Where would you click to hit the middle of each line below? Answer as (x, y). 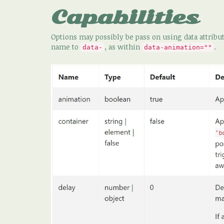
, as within (123, 47)
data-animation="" (178, 47)
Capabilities (125, 18)
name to (66, 47)
